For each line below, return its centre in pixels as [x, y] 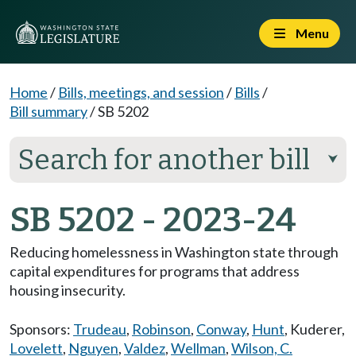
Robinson [161, 329]
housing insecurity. [68, 290]
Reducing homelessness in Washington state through [174, 252]
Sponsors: [41, 329]
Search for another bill [164, 160]
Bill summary [48, 111]
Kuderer [316, 329]
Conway [221, 329]
